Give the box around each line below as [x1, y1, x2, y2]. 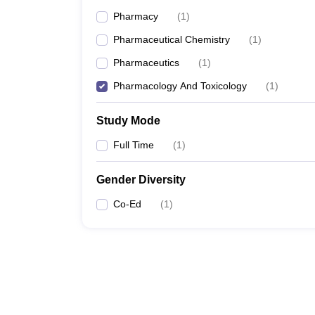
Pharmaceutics [113, 57, 179, 68]
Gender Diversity [96, 174, 186, 186]
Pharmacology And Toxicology [113, 80, 247, 91]
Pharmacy [113, 11, 158, 22]
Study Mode [96, 115, 160, 127]
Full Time [113, 139, 154, 150]
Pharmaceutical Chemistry [113, 34, 230, 45]
